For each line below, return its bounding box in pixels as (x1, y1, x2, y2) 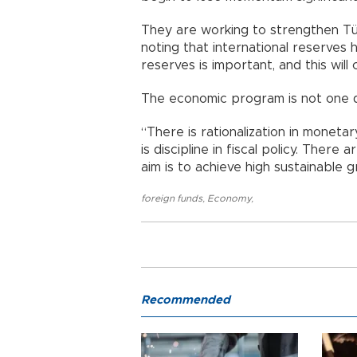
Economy (207, 193, 251, 203)
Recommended (141, 293, 230, 306)
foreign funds (141, 193, 202, 203)
